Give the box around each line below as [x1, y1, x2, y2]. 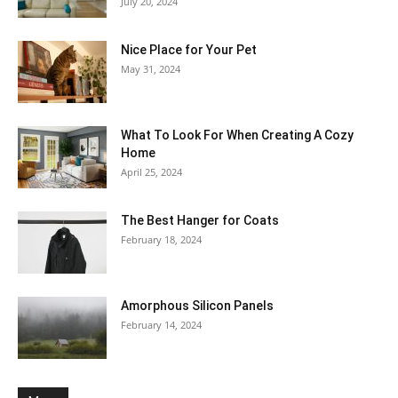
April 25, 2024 [121, 164, 182, 179]
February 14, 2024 [121, 317, 202, 331]
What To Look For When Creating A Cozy [121, 127, 354, 142]
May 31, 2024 [121, 61, 180, 76]
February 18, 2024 [121, 232, 202, 246]
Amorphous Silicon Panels [121, 298, 274, 313]
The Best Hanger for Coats [121, 212, 279, 227]
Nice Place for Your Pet [121, 42, 257, 57]
